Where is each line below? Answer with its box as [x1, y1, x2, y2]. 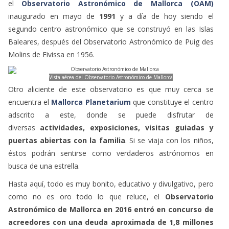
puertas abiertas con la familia [8, 135, 125, 145]
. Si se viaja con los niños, [125, 135, 214, 145]
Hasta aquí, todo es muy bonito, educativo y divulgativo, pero [8, 178, 214, 189]
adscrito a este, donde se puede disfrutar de [8, 109, 214, 120]
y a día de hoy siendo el [115, 11, 214, 21]
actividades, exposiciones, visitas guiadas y [40, 122, 214, 132]
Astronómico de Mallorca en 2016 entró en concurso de [8, 204, 214, 214]
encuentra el [8, 97, 49, 107]
